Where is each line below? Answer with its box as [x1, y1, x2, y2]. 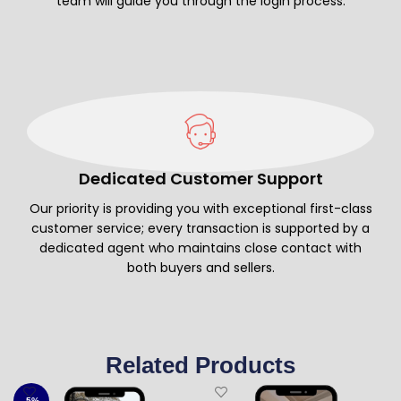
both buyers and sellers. [126, 258, 275, 277]
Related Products [106, 351, 295, 379]
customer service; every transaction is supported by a [31, 218, 370, 237]
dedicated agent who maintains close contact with [39, 238, 362, 257]
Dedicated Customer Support [78, 166, 323, 190]
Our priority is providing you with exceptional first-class [29, 199, 372, 218]
